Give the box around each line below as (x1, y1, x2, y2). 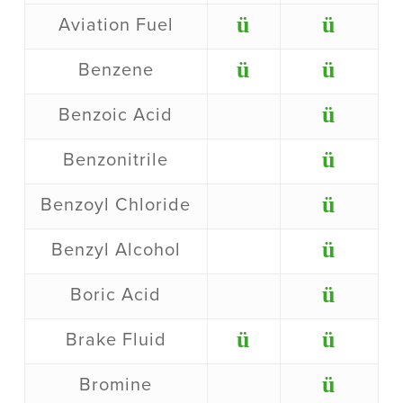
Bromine (79, 374, 153, 397)
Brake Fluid (65, 329, 166, 352)
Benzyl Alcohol (50, 239, 181, 262)
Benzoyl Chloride (40, 194, 192, 217)
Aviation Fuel (58, 14, 174, 37)
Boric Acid (70, 284, 162, 307)
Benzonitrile (63, 149, 169, 172)
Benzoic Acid (58, 104, 174, 127)
